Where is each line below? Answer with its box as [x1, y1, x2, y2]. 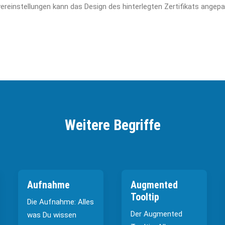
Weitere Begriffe [64, 117, 161, 134]
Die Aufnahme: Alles [27, 197, 94, 206]
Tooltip [131, 191, 159, 203]
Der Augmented [131, 209, 182, 218]
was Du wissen [27, 210, 76, 219]
